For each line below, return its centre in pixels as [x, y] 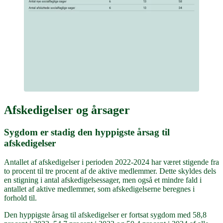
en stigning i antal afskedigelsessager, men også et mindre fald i [103, 180]
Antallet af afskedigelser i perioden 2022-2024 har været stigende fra [111, 162]
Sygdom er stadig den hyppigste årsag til [87, 132]
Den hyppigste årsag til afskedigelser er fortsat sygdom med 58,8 [105, 215]
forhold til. [20, 198]
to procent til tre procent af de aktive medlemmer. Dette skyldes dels [110, 171]
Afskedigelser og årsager [67, 110]
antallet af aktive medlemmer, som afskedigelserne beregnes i [99, 189]
